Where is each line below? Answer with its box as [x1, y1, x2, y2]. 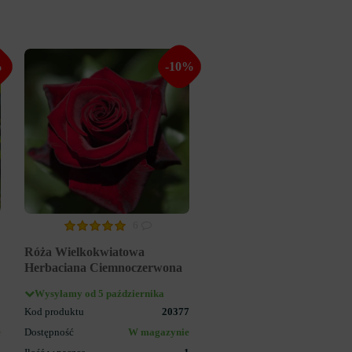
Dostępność [24, 326, 74, 338]
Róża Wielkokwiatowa [24, 244, 145, 258]
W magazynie [128, 326, 189, 338]
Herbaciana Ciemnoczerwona [24, 260, 182, 274]
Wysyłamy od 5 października [35, 288, 164, 299]
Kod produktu [24, 306, 84, 317]
